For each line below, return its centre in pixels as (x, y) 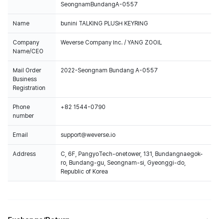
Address (24, 154)
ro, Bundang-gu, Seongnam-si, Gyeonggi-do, (123, 163)
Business (25, 79)
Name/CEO (28, 51)
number (23, 116)
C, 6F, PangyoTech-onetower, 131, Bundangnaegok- (132, 154)
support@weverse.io (88, 135)
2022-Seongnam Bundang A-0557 (109, 70)
